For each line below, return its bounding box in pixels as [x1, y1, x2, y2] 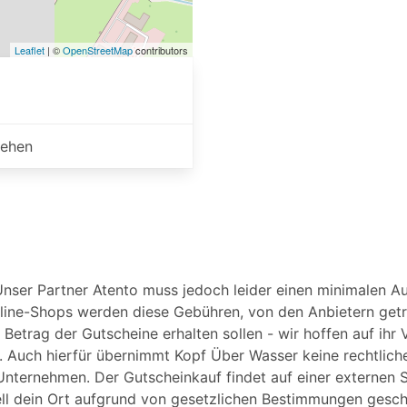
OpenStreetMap [63, 42, 133, 57]
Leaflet [15, 42, 45, 57]
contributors [133, 42, 188, 57]
